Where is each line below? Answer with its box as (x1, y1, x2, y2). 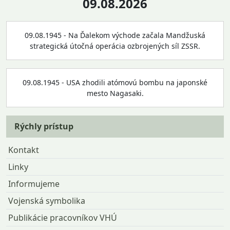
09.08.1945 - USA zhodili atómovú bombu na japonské (23, 78, 207, 87)
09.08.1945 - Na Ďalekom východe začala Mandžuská (25, 30, 205, 40)
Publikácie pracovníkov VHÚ (8, 212, 117, 223)
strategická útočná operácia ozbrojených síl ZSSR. (30, 41, 200, 51)
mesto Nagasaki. (86, 88, 144, 98)
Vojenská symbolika (8, 195, 85, 206)
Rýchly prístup (14, 121, 73, 132)
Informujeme (8, 178, 60, 189)
